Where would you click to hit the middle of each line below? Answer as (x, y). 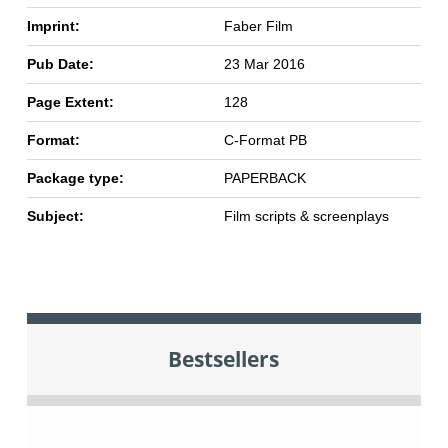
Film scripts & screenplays (306, 216)
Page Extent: (70, 102)
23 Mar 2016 (264, 64)
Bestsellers (224, 359)
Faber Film (258, 26)
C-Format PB (265, 140)
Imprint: (53, 26)
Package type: (75, 178)
